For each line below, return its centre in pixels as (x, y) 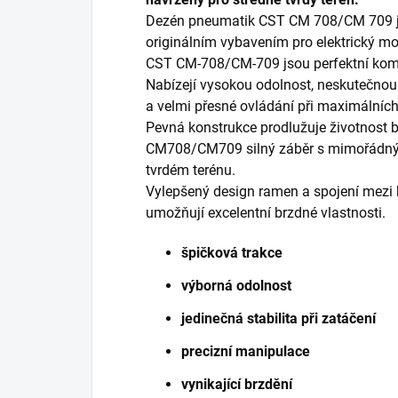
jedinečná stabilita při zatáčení (279, 319)
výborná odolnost (236, 286)
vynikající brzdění (237, 385)
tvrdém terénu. (191, 171)
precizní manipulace (246, 352)
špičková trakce (232, 253)
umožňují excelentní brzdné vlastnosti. (266, 213)
